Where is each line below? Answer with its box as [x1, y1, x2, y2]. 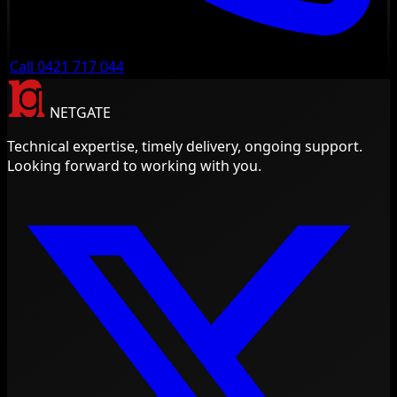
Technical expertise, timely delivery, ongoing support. [7, 136, 362, 157]
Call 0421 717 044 [10, 57, 124, 77]
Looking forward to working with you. [7, 156, 261, 176]
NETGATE [50, 103, 111, 123]
